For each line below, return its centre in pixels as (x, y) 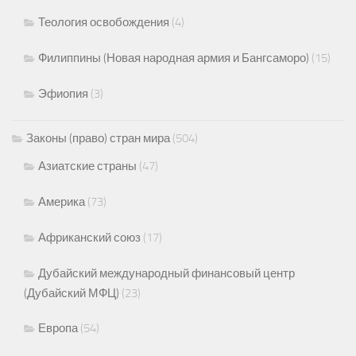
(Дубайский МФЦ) (72, 293)
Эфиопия (63, 93)
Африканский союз (89, 237)
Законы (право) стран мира (98, 138)
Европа (58, 328)
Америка (62, 201)
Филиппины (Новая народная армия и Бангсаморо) (174, 58)
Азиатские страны (87, 166)
